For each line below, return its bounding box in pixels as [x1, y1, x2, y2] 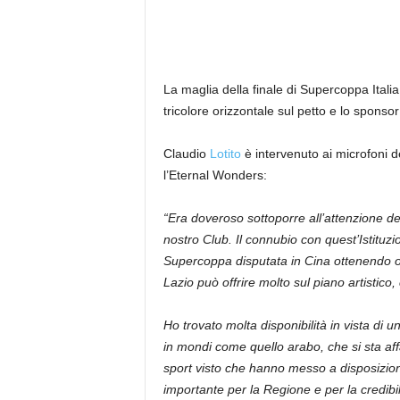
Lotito [209, 146, 241, 161]
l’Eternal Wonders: [162, 167, 267, 182]
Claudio [162, 146, 210, 161]
